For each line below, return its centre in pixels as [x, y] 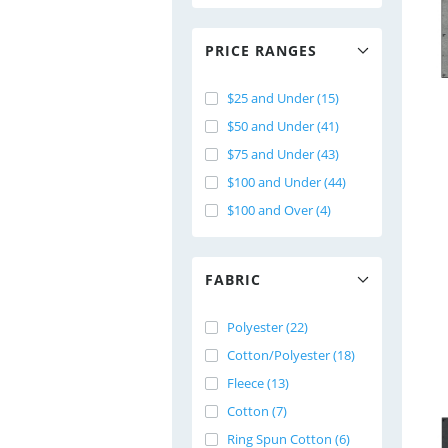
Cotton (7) [257, 411]
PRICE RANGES [261, 50]
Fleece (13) [258, 383]
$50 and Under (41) [283, 126]
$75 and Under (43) [283, 154]
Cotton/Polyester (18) [291, 355]
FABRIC [233, 279]
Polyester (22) [267, 327]
